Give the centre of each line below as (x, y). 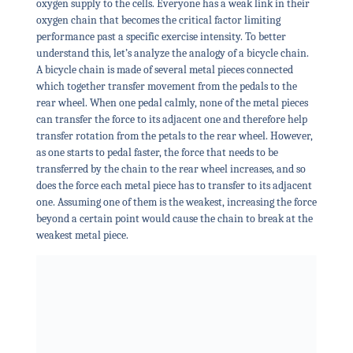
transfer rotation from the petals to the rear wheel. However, (174, 136)
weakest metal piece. (83, 236)
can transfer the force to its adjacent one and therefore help (171, 120)
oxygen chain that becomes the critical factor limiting (158, 20)
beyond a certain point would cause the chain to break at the (174, 219)
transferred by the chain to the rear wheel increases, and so (171, 169)
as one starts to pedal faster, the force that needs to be (157, 153)
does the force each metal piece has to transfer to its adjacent (174, 186)
